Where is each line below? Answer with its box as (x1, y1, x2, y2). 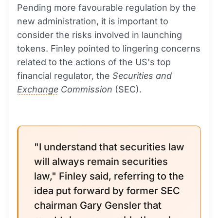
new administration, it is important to (17, 16, 168, 26)
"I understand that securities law (34, 141, 184, 153)
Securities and (112, 70, 172, 81)
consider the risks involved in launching (17, 29, 182, 40)
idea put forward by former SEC (34, 184, 180, 197)
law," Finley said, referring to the (34, 170, 184, 182)
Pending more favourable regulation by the (17, 2, 196, 13)
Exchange (17, 84, 58, 94)
